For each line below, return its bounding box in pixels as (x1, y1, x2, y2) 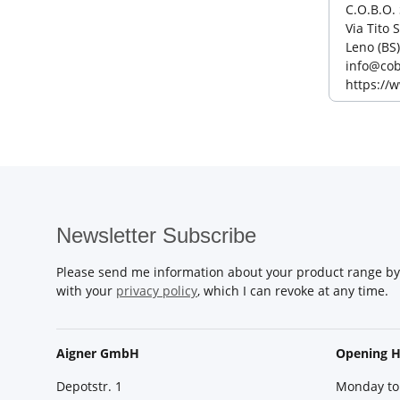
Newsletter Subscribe (56, 223, 256, 248)
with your (56, 282, 116, 300)
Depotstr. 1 (56, 378, 122, 396)
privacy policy (116, 282, 197, 300)
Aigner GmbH (56, 345, 139, 362)
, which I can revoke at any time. (197, 282, 388, 300)
